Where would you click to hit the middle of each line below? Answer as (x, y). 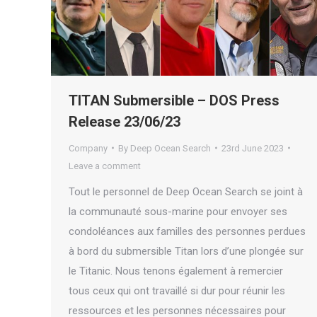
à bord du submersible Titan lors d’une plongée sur (186, 251)
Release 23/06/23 (125, 121)
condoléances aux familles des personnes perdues (187, 231)
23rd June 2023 (253, 148)
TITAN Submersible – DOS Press (174, 100)
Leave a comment (105, 166)
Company (88, 148)
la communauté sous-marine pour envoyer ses (178, 211)
